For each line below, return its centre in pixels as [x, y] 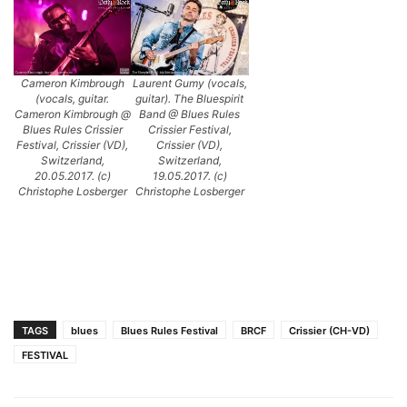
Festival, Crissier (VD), [73, 144]
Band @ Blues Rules [190, 114]
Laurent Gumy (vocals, [189, 83]
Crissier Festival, [189, 129]
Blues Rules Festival [169, 330]
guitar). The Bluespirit [190, 98]
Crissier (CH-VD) [329, 330]
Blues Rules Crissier [72, 129]
